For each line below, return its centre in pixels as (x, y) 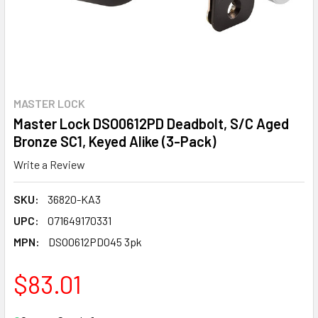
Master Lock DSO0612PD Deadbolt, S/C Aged (151, 124)
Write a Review (49, 164)
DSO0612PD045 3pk (95, 241)
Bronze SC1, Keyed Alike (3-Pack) (115, 141)
